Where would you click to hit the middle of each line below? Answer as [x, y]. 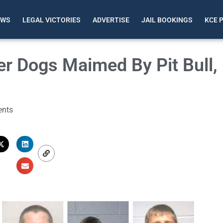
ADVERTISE [111, 20]
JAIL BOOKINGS [167, 20]
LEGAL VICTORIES [52, 20]
